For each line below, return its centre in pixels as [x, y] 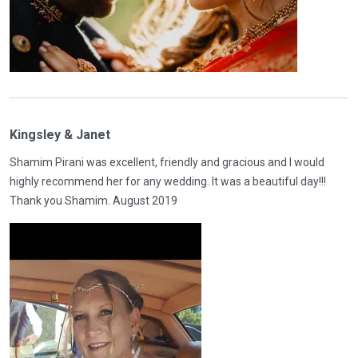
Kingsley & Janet [60, 135]
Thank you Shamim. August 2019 [93, 201]
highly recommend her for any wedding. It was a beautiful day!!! [168, 181]
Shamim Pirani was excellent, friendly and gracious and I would [167, 162]
